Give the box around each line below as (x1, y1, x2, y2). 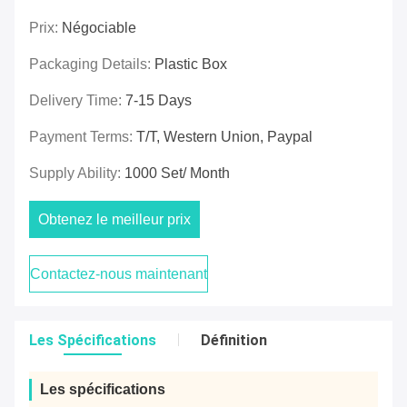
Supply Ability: (29, 165, 124, 182)
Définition (201, 332, 267, 350)
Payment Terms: (29, 129, 136, 145)
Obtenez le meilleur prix (38, 212, 192, 228)
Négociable (62, 20, 136, 36)
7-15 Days (125, 93, 192, 109)
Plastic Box (154, 56, 227, 73)
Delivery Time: (29, 93, 125, 109)
